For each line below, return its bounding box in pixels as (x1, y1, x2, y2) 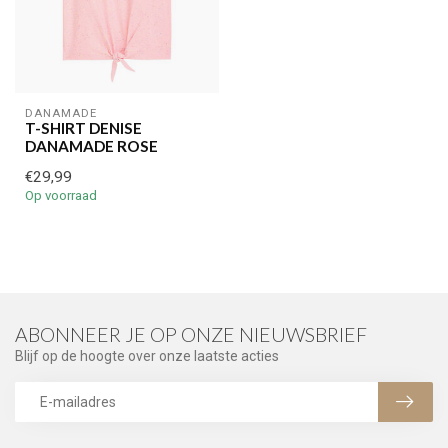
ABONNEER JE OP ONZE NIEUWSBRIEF (15, 322, 367, 346)
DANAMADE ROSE (25, 136, 158, 155)
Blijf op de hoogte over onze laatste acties (15, 347, 279, 364)
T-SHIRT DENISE (25, 118, 142, 137)
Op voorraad (25, 187, 97, 203)
